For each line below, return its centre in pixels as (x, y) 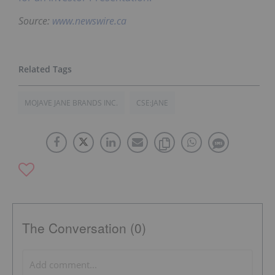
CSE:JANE (152, 103)
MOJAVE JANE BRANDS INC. (71, 103)
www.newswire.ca (89, 21)
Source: (35, 21)
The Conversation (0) (84, 228)
